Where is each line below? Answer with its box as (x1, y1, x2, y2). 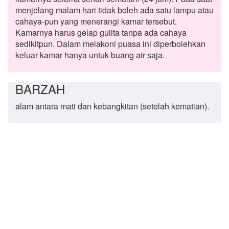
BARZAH (15, 80, 65, 98)
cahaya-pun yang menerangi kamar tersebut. (15, 15, 177, 28)
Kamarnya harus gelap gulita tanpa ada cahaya (15, 27, 187, 39)
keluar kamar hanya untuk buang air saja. (15, 49, 165, 61)
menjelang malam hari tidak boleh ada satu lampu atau (15, 4, 214, 16)
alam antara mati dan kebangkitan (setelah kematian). (15, 100, 209, 112)
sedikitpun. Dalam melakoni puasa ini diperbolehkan (15, 38, 205, 50)
